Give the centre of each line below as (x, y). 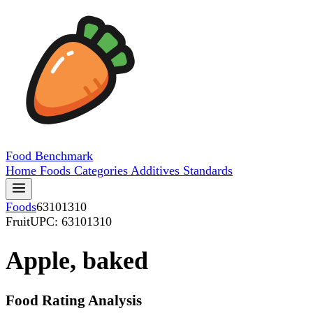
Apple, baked (77, 261)
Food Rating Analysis (74, 301)
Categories (102, 170)
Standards (208, 170)
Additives (157, 170)
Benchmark (64, 156)
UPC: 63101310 (71, 221)
